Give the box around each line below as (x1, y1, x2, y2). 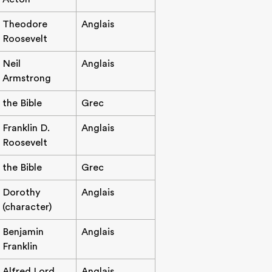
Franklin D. (2, 123, 50, 134)
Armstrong (2, 73, 51, 84)
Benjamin (2, 226, 44, 237)
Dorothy (2, 187, 41, 198)
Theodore (2, 19, 47, 30)
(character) (2, 202, 52, 212)
